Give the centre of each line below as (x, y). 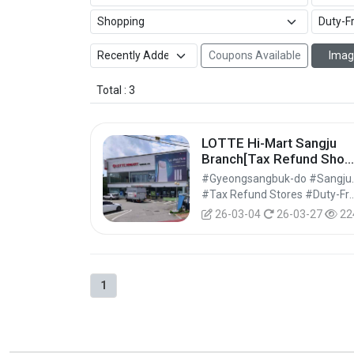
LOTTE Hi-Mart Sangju (269, 143)
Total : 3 (116, 90)
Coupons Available (254, 55)
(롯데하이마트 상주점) (265, 175)
